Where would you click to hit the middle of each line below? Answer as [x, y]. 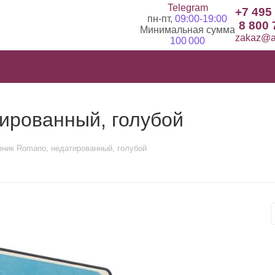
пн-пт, [161, 19]
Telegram [188, 8]
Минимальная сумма [187, 30]
